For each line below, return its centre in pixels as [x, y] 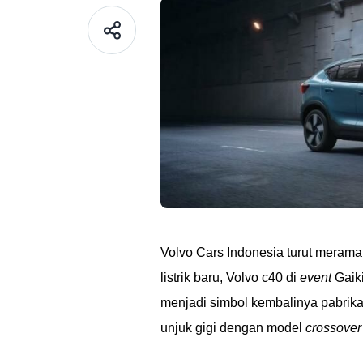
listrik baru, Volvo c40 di [230, 278]
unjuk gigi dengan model [233, 328]
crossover [333, 328]
